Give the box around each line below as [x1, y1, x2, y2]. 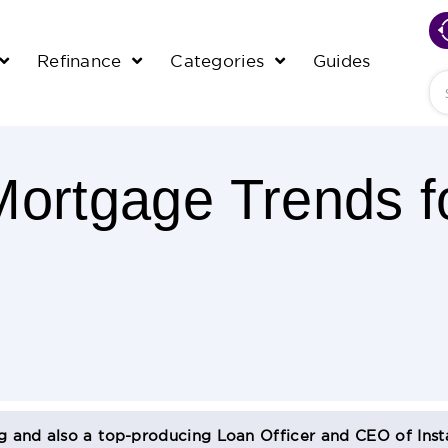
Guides [312, 54, 371, 70]
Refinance [36, 54, 127, 70]
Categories [170, 54, 270, 70]
